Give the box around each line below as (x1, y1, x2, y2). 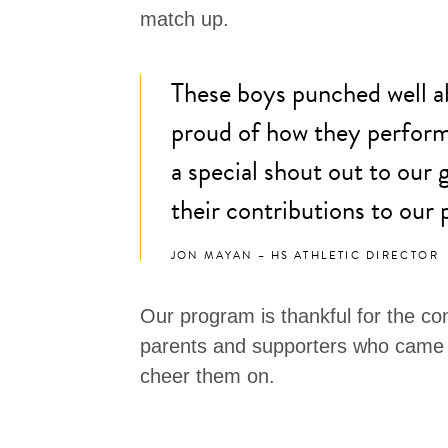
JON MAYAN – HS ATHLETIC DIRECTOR (170, 247, 440, 265)
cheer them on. (139, 365, 275, 388)
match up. (139, 8, 229, 31)
